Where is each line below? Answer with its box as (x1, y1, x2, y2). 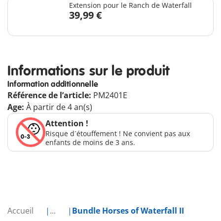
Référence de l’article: (7, 90, 93, 101)
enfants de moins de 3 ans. (45, 138, 135, 147)
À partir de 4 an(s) (26, 102, 92, 113)
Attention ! (45, 118, 88, 129)
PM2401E (93, 90, 127, 101)
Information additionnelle (7, 79, 98, 90)
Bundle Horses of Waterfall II (72, 205, 184, 217)
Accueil (7, 205, 36, 217)
